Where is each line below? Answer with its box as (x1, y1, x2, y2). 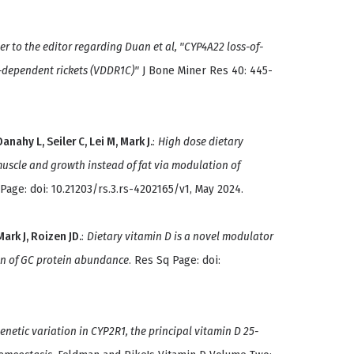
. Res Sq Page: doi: (129, 253, 220, 268)
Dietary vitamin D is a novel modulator (87, 229, 273, 244)
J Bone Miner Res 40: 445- (139, 63, 273, 78)
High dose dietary (158, 134, 243, 149)
